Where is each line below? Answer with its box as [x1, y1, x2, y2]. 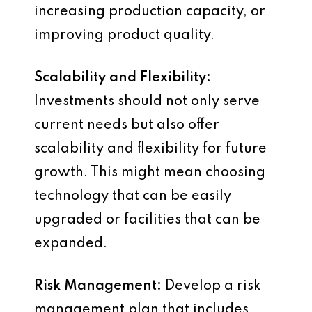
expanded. [34, 236, 107, 251]
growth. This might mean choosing [34, 165, 265, 180]
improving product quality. [34, 28, 214, 42]
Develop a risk [162, 279, 261, 293]
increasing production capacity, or [34, 4, 265, 19]
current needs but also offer [34, 118, 219, 132]
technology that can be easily [34, 189, 231, 203]
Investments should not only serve [34, 94, 260, 109]
